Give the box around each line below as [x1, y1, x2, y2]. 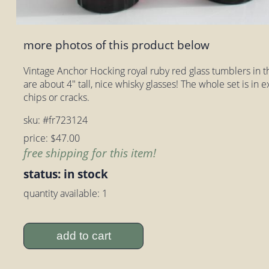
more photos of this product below [23, 36, 210, 53]
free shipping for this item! [23, 144, 157, 161]
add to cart [56, 229, 111, 243]
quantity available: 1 [23, 186, 108, 200]
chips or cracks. [23, 90, 90, 104]
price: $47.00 [23, 131, 80, 145]
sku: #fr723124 [23, 113, 88, 127]
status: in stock [23, 165, 109, 182]
